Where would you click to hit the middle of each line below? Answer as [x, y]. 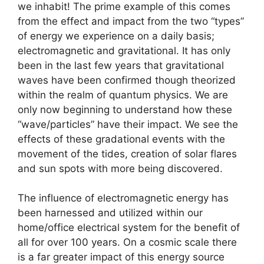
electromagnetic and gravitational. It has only [124, 50]
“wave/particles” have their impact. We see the [128, 124]
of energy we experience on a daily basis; [116, 36]
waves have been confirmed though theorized [127, 80]
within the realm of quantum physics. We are [123, 95]
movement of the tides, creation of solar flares [127, 154]
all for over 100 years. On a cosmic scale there [127, 242]
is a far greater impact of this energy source [121, 257]
